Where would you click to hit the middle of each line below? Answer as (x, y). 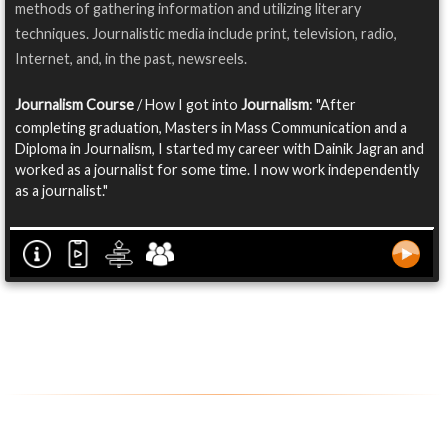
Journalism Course (74, 105)
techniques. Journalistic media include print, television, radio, (206, 34)
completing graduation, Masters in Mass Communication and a (211, 128)
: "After (332, 105)
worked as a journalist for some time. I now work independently (217, 170)
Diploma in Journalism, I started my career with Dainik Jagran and (219, 149)
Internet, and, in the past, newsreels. (131, 59)
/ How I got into (187, 105)
